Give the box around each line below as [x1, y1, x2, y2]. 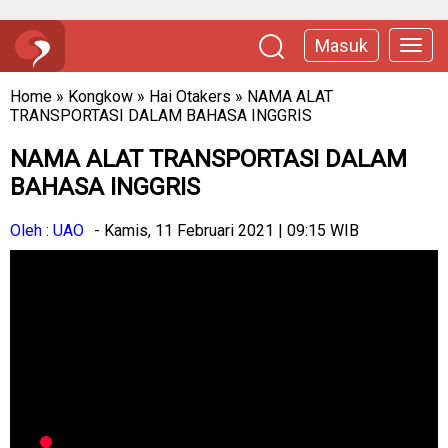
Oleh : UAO [10, 220, 84, 240]
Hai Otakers [149, 87, 231, 106]
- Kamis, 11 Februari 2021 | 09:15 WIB [94, 220, 359, 240]
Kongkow [68, 87, 133, 106]
